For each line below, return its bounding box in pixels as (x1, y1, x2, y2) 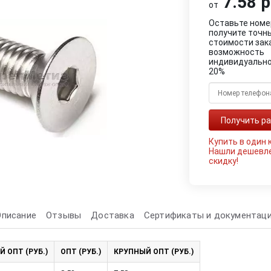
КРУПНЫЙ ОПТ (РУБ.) (114, 247, 194, 256)
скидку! (209, 156, 239, 166)
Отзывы (46, 210, 82, 221)
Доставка (91, 210, 134, 221)
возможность (209, 47, 265, 57)
